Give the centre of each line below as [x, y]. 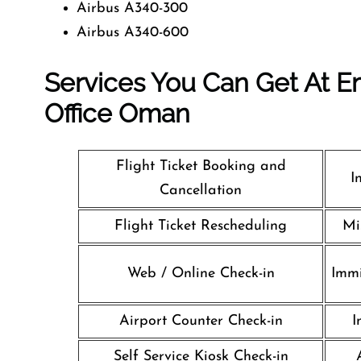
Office [78, 113]
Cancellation [201, 191]
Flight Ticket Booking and [201, 166]
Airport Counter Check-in [201, 321]
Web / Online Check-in [201, 274]
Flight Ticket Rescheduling [201, 226]
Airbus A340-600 [133, 33]
